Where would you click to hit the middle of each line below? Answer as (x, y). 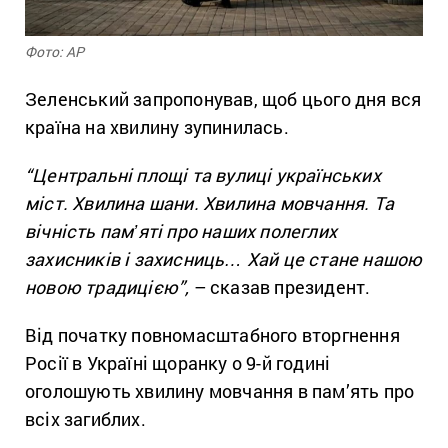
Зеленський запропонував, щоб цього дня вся (223, 98)
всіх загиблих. (87, 418)
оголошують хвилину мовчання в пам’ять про (220, 390)
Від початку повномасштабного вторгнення (212, 334)
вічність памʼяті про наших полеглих (181, 230)
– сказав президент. (282, 286)
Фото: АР (54, 51)
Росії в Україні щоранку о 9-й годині (178, 362)
